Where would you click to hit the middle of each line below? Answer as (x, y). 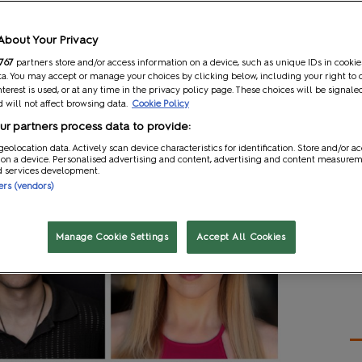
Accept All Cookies (241, 237)
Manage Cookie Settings (112, 237)
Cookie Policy (160, 103)
